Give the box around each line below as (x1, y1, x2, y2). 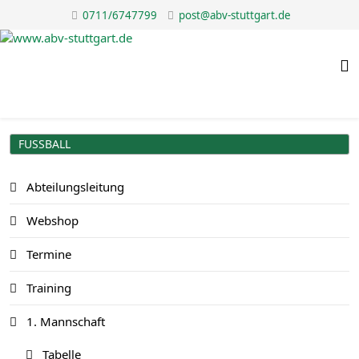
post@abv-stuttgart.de (178, 8, 291, 22)
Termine (23, 246, 71, 262)
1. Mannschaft (23, 313, 105, 329)
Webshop (23, 212, 79, 228)
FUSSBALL (18, 136, 65, 151)
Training (23, 280, 71, 296)
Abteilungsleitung (23, 179, 124, 195)
